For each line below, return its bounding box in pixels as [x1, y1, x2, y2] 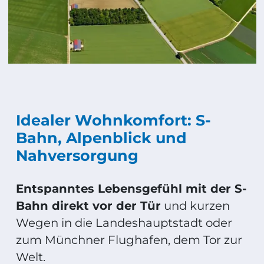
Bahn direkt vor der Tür [16, 198, 161, 213]
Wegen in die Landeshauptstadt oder [16, 215, 232, 230]
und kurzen [161, 198, 230, 213]
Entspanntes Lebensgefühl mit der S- [16, 181, 247, 196]
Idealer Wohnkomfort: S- [16, 110, 211, 129]
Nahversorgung [16, 146, 138, 164]
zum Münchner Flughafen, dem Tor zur [16, 232, 242, 247]
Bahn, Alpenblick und [16, 128, 187, 147]
